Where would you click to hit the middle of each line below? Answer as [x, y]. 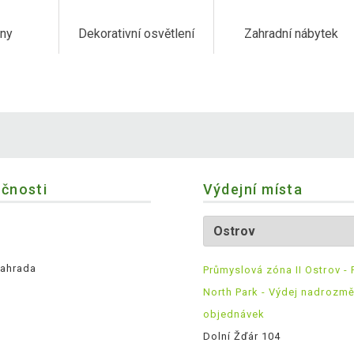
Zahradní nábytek [292, 34]
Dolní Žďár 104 [242, 337]
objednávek [233, 314]
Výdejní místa [253, 190]
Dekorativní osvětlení [137, 34]
